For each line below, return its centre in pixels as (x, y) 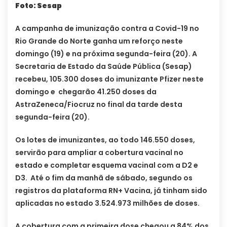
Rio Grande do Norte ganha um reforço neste (99, 41)
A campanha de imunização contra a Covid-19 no (107, 28)
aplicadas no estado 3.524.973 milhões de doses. (107, 203)
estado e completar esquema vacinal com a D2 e (107, 165)
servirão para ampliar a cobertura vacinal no (99, 152)
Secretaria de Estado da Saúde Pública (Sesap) (104, 66)
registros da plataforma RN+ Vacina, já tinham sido (111, 190)
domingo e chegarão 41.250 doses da (86, 91)
